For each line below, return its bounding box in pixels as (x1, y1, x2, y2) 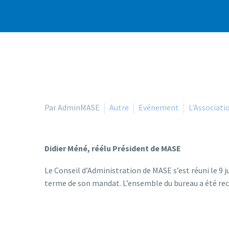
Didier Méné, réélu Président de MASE (44, 143, 181, 153)
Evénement (139, 102, 179, 112)
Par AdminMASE (44, 102, 100, 112)
